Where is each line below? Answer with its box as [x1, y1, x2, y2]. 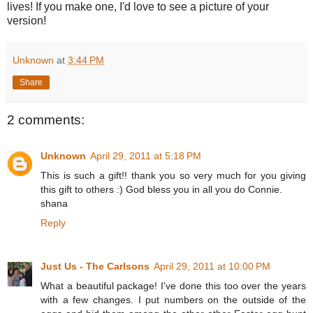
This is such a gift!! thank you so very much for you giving [41, 170, 306, 182]
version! [7, 15, 46, 27]
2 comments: [7, 112, 85, 128]
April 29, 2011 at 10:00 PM [154, 261, 270, 272]
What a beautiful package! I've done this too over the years [41, 280, 306, 292]
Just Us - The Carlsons [41, 261, 150, 272]
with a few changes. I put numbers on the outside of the [41, 294, 306, 306]
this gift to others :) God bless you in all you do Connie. [41, 184, 282, 196]
